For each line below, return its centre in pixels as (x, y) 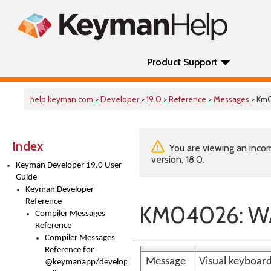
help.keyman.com (62, 99)
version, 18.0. (178, 159)
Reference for (69, 250)
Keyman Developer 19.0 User (69, 165)
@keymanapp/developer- (92, 262)
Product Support (182, 62)
